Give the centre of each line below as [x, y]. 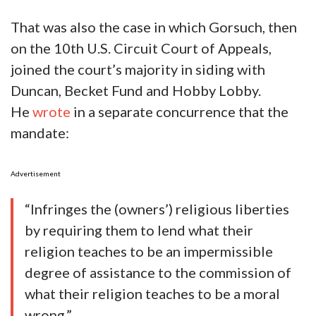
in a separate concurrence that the [180, 112]
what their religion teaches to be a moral [152, 294]
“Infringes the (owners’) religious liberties [157, 209]
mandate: [40, 133]
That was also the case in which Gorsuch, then [154, 27]
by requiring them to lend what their [139, 230]
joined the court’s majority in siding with [138, 69]
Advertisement [36, 174]
